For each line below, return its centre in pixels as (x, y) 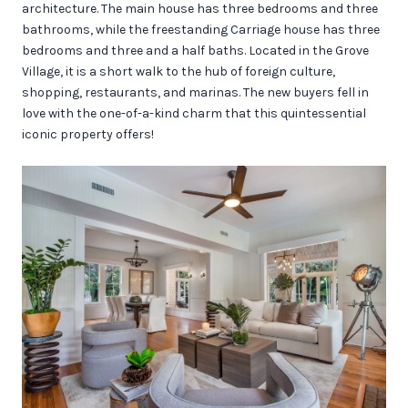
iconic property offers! (88, 134)
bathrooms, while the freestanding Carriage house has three (201, 30)
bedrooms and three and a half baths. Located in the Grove (195, 51)
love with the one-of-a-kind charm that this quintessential (194, 113)
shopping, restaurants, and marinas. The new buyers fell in (195, 92)
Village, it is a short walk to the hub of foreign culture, (178, 71)
